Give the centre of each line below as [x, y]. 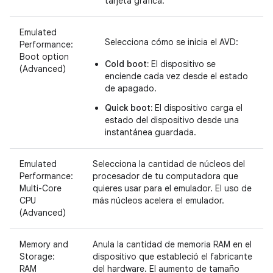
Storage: [37, 256]
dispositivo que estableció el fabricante [172, 256]
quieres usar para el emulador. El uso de [172, 188]
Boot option [44, 56]
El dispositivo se [182, 64]
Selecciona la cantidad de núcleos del [169, 164]
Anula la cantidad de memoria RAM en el [172, 244]
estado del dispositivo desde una [172, 120]
